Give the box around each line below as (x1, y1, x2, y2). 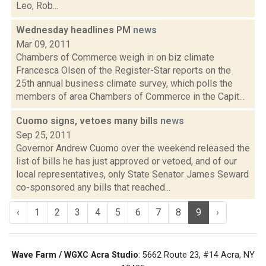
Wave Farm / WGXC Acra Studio (11, 250, 138, 260)
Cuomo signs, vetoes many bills (16, 115, 160, 126)
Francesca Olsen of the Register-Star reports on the (16, 65, 231, 76)
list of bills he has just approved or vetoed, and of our (16, 156, 237, 167)
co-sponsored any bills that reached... (16, 182, 170, 193)
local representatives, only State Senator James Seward (16, 169, 249, 180)
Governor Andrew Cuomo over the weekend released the (16, 142, 250, 154)
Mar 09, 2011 (16, 39, 71, 50)
